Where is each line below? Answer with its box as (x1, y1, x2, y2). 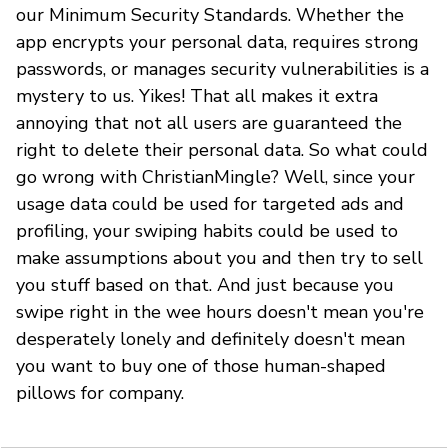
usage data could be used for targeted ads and (16, 191, 404, 216)
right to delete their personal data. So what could (16, 137, 428, 162)
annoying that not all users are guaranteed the (16, 110, 402, 135)
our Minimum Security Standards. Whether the (16, 2, 404, 27)
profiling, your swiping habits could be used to (16, 218, 398, 243)
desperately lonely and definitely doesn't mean (16, 326, 405, 351)
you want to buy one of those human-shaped (16, 353, 386, 378)
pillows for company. (16, 380, 184, 405)
